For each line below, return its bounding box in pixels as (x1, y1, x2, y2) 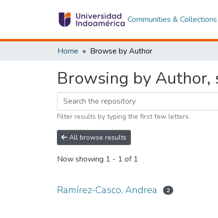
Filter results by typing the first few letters (57, 112, 189, 121)
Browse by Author (90, 46, 152, 56)
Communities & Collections (127, 14, 217, 25)
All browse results (67, 133, 127, 142)
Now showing (57, 154, 106, 165)
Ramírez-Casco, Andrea (57, 183, 157, 197)
